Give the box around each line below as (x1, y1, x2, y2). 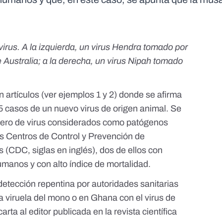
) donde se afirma (114, 89, 182, 100)
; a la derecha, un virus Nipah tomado (38, 55, 183, 66)
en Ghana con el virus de (79, 192, 176, 203)
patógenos (126, 117, 168, 127)
